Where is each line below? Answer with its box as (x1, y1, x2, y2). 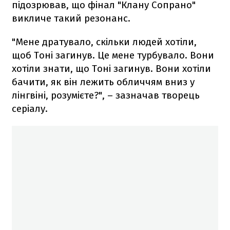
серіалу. (12, 102, 48, 114)
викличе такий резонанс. (12, 12, 130, 24)
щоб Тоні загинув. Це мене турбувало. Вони (12, 49, 214, 61)
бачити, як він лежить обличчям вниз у (12, 75, 195, 88)
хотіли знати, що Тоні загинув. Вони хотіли (12, 62, 211, 74)
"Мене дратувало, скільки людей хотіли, (12, 35, 197, 48)
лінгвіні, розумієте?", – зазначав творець (12, 89, 200, 101)
